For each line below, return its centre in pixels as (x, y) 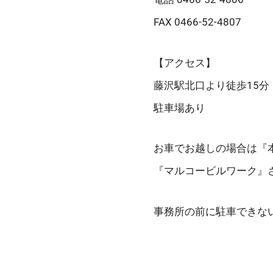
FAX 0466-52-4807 (197, 22)
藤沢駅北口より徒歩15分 (211, 85)
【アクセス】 (185, 62)
